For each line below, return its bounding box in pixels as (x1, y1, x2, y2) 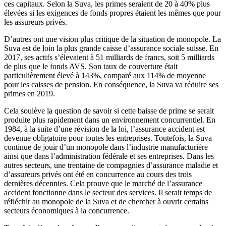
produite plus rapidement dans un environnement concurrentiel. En (4, 116, 215, 125)
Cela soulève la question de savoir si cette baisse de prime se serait (4, 106, 214, 116)
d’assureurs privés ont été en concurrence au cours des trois (4, 170, 192, 179)
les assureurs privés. (4, 18, 67, 27)
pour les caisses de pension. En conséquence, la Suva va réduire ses (4, 80, 218, 89)
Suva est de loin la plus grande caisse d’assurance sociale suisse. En (4, 44, 218, 53)
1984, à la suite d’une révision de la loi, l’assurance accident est (4, 125, 205, 134)
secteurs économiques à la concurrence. (4, 206, 129, 215)
